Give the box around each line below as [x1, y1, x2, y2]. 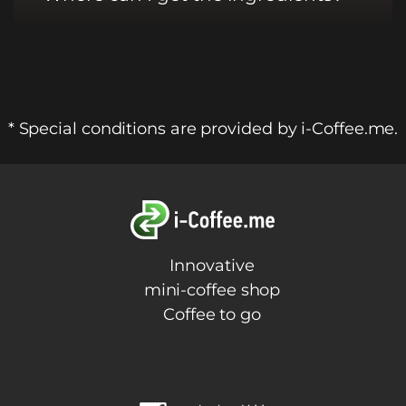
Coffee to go [163, 304, 261, 324]
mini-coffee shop [143, 279, 281, 300]
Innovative [169, 255, 255, 275]
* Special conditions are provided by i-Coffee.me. [7, 118, 399, 139]
